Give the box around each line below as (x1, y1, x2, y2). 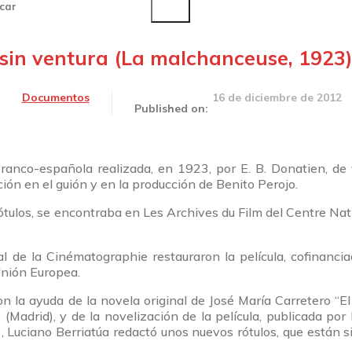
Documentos (21, 90, 90, 105)
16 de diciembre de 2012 (211, 90, 342, 105)
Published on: (134, 101, 208, 116)
